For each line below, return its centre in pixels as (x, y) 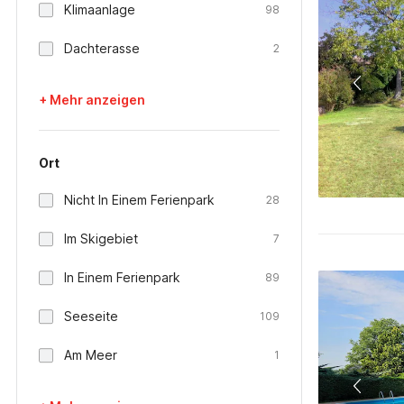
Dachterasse (102, 48)
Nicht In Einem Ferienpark (139, 200)
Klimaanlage (100, 9)
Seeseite (91, 316)
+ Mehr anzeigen (92, 100)
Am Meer (91, 355)
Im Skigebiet (101, 239)
